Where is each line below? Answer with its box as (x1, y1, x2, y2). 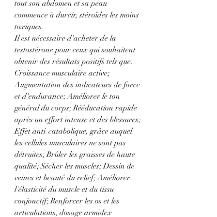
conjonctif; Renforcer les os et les (15, 196, 120, 206)
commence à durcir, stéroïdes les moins (15, 10, 139, 20)
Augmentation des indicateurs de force (15, 80, 140, 90)
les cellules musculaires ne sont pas (15, 138, 126, 148)
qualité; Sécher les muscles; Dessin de (15, 161, 135, 171)
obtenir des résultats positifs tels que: (15, 57, 133, 67)
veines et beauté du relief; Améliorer (15, 173, 130, 183)
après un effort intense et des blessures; (15, 115, 140, 125)
